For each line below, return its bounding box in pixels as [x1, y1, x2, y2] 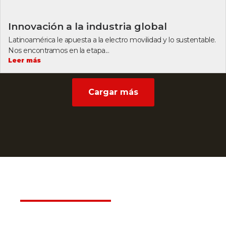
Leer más [8, 56, 41, 65]
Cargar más [88, 87, 138, 97]
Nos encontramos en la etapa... [8, 46, 109, 55]
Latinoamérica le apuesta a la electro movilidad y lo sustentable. [8, 35, 216, 45]
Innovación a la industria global [8, 20, 167, 33]
